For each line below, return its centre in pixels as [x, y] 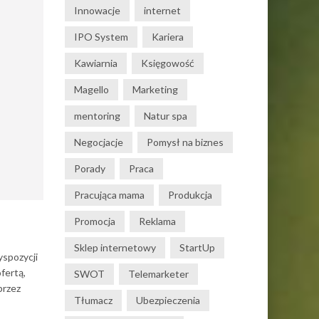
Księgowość [168, 63]
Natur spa [166, 116]
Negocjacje [99, 142]
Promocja [95, 221]
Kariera [168, 37]
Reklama [157, 221]
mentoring [97, 116]
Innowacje [97, 10]
